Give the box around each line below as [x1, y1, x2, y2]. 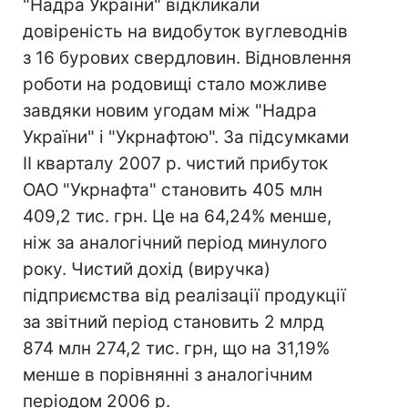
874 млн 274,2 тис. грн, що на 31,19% [23, 338, 330, 359]
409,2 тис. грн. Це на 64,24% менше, [23, 206, 331, 227]
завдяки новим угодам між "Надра [23, 100, 317, 121]
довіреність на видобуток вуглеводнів [23, 21, 348, 42]
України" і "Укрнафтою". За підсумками [23, 127, 349, 148]
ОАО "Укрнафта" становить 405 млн [23, 179, 322, 200]
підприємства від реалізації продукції [23, 285, 346, 306]
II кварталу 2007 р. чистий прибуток [23, 153, 328, 174]
